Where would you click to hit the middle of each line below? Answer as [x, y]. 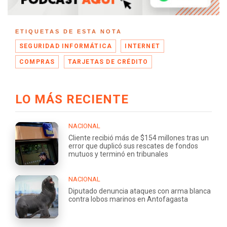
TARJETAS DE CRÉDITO [108, 62]
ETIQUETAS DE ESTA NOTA [69, 31]
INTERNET [143, 46]
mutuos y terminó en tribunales [118, 154]
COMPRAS [37, 62]
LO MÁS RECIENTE [72, 99]
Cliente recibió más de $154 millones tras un [139, 138]
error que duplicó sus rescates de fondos [133, 146]
